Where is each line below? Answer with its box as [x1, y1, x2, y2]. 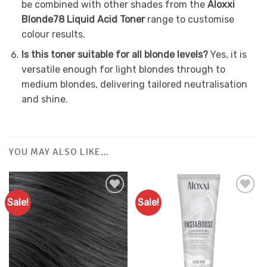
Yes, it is [210, 49, 247, 61]
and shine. [21, 94, 68, 105]
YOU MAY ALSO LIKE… [9, 146, 109, 159]
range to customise [144, 13, 234, 25]
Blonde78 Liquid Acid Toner [21, 13, 145, 25]
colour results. [21, 28, 85, 40]
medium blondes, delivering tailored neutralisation [21, 79, 247, 91]
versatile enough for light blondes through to [21, 64, 225, 76]
